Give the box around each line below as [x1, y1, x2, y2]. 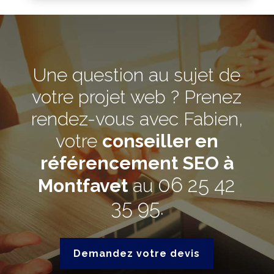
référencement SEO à [40, 152, 234, 174]
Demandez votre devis [73, 248, 201, 260]
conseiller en [102, 130, 218, 152]
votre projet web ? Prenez [32, 86, 242, 108]
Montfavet [38, 175, 128, 197]
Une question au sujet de [33, 64, 241, 86]
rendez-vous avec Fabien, [31, 108, 243, 130]
